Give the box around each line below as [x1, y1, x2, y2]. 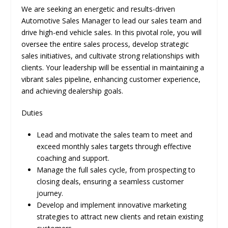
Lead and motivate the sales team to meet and [37, 130, 193, 139]
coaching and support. [37, 153, 110, 163]
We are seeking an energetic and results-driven [21, 4, 176, 14]
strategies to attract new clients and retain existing [37, 212, 204, 221]
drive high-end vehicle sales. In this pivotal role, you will [21, 27, 202, 37]
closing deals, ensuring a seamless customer [37, 177, 184, 186]
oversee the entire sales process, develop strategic [21, 39, 189, 49]
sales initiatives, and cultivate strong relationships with [21, 51, 200, 61]
